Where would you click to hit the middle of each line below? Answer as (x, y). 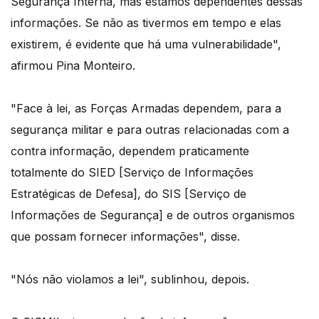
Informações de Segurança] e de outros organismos (153, 215)
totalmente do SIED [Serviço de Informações (132, 173)
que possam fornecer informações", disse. (125, 237)
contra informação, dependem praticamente (130, 151)
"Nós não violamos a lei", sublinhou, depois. (130, 279)
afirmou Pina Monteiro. (73, 66)
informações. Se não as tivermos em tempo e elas (146, 23)
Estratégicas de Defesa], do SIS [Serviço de (129, 194)
